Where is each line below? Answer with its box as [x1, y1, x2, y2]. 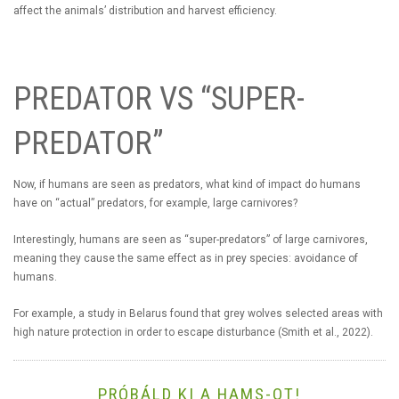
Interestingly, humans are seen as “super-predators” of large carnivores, [13, 232, 368, 246]
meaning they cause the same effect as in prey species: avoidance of [13, 251, 358, 265]
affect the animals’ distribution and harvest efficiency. [13, 4, 277, 17]
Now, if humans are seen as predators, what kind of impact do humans [13, 177, 361, 191]
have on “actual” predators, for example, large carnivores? [13, 196, 297, 209]
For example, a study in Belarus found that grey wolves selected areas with [13, 306, 383, 320]
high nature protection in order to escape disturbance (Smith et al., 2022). [13, 325, 376, 338]
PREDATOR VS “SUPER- [13, 79, 305, 118]
